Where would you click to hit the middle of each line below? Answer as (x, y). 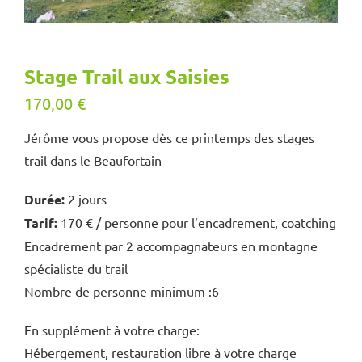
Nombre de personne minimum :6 (122, 290)
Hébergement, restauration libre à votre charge (160, 352)
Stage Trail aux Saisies (127, 76)
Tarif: (41, 222)
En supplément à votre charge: (112, 329)
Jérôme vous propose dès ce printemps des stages (169, 137)
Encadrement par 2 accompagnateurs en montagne (171, 245)
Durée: (44, 199)
